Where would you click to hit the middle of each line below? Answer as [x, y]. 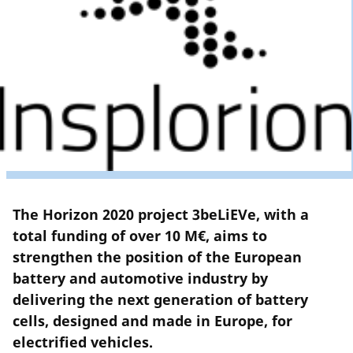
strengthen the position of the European [157, 257]
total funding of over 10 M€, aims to [140, 236]
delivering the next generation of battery [160, 300]
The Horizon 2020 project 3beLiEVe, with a [161, 215]
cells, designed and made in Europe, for [152, 321]
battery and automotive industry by [140, 279]
